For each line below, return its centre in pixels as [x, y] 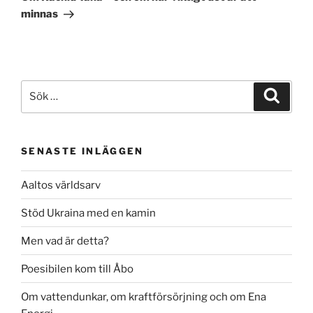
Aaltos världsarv [61, 185]
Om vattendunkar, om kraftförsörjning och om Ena [144, 297]
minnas [39, 14]
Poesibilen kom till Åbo [77, 269]
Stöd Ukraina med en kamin [88, 213]
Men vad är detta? [65, 241]
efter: [35, 104]
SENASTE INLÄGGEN [82, 151]
